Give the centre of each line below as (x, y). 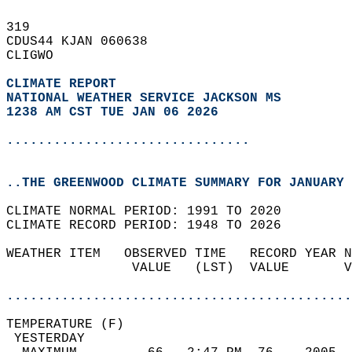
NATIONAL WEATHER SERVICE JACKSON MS (144, 98)
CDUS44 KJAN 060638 (85, 42)
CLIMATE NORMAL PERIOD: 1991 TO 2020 (152, 211)
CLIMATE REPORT (65, 84)
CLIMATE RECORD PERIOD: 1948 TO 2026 (152, 225)
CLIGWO (38, 56)
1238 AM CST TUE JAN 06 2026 (112, 112)
